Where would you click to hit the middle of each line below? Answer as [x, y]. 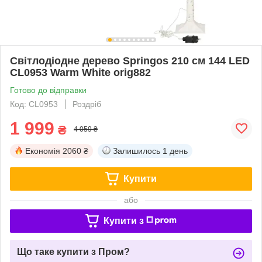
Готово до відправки [48, 90]
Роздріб [87, 104]
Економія [43, 151]
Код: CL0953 [34, 104]
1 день [175, 151]
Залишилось [137, 151]
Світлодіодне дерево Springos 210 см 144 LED [130, 61]
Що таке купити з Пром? [73, 251]
